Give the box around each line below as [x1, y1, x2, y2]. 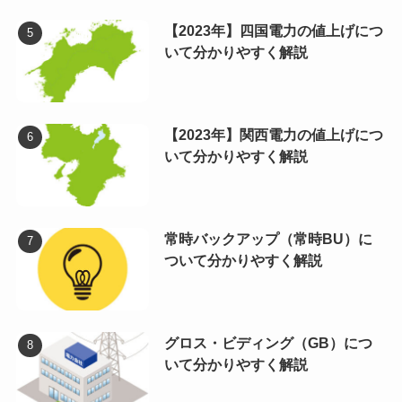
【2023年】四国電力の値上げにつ [163, 22, 383, 39]
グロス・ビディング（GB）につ [163, 334, 372, 351]
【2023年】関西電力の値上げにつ [163, 127, 383, 144]
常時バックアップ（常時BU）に [163, 230, 372, 247]
